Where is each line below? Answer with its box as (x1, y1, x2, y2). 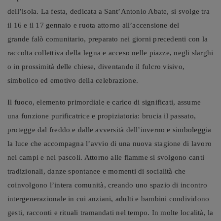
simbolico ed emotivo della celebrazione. (7, 76, 139, 84)
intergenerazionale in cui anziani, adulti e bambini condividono (7, 194, 210, 203)
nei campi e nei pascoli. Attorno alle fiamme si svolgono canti (7, 153, 204, 161)
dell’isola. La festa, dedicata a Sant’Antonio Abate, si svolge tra (7, 7, 210, 15)
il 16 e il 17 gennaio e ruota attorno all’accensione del (7, 21, 180, 29)
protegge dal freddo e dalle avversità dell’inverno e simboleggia (7, 125, 212, 134)
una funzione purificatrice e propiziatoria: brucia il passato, (7, 111, 196, 120)
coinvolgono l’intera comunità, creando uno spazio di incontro (7, 181, 207, 189)
